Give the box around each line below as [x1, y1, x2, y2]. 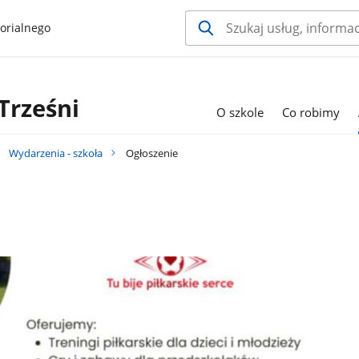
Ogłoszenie [123, 145, 178, 160]
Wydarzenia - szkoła [9, 145, 103, 160]
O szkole [216, 104, 264, 121]
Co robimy [282, 104, 341, 121]
